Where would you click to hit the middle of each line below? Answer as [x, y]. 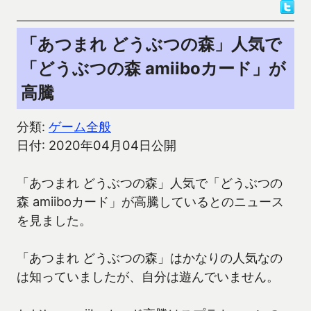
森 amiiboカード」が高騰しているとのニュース [150, 202]
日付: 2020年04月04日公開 [96, 145]
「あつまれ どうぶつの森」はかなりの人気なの [150, 258]
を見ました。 [54, 220]
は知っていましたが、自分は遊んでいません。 [148, 277]
